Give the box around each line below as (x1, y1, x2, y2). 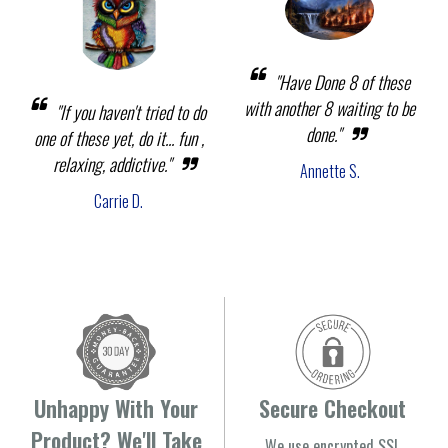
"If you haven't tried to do (56, 98, 206, 125)
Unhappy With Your (34, 391, 198, 424)
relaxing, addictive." (53, 150, 171, 177)
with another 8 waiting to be (244, 94, 415, 121)
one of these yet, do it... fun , (33, 124, 204, 151)
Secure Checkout (259, 391, 406, 424)
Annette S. (299, 158, 360, 183)
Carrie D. (94, 188, 143, 213)
